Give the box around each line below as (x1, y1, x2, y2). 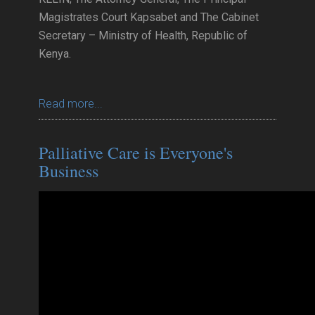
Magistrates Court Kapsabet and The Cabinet (39, 11, 259, 24)
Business (39, 160, 98, 182)
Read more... (39, 97, 103, 110)
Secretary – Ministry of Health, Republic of (39, 29, 247, 42)
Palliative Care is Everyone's (39, 141, 233, 164)
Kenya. (39, 47, 71, 60)
